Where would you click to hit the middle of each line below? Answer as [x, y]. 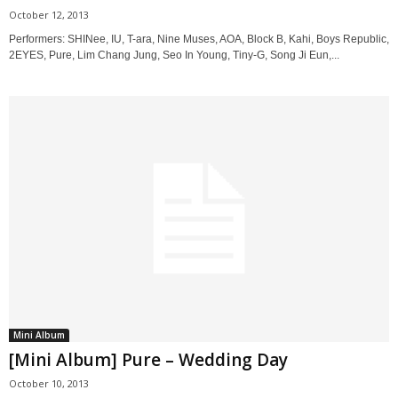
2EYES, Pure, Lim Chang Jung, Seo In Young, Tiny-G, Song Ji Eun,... [174, 55]
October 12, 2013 [49, 14]
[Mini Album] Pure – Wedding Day [148, 359]
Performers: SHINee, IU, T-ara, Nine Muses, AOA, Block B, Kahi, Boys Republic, [199, 39]
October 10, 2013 [49, 383]
